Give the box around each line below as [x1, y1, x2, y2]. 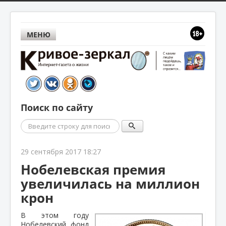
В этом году [21, 210, 89, 220]
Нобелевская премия [21, 160, 165, 179]
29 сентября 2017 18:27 [21, 146, 101, 156]
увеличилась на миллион [21, 174, 200, 193]
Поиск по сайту [21, 101, 93, 114]
